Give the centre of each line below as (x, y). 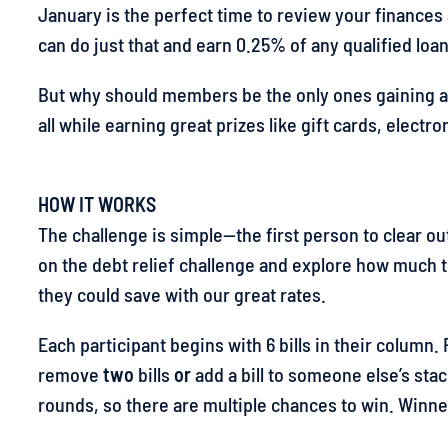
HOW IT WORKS (97, 204)
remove (70, 374)
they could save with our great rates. (182, 294)
